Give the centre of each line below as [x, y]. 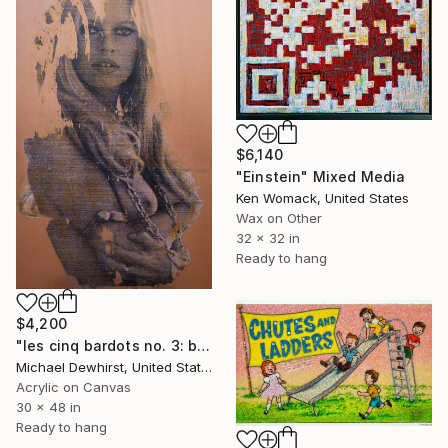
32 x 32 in [268, 238]
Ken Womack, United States [322, 198]
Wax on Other [279, 218]
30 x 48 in [48, 406]
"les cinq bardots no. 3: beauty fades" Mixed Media [204, 345]
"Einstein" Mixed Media [321, 177]
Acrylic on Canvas [73, 386]
